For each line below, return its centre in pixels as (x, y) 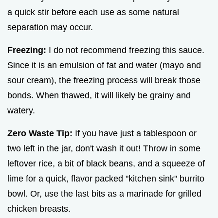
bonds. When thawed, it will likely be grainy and (99, 96)
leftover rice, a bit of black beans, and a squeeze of (106, 164)
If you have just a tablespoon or (135, 134)
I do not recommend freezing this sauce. (125, 50)
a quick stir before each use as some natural (93, 12)
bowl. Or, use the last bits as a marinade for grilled (104, 194)
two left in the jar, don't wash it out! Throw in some (104, 149)
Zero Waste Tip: (40, 134)
